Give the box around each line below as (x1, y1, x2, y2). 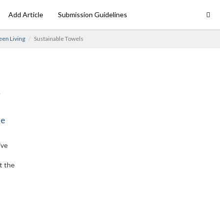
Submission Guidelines (58, 10, 127, 19)
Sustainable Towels (34, 35, 83, 42)
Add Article (8, 10, 43, 19)
